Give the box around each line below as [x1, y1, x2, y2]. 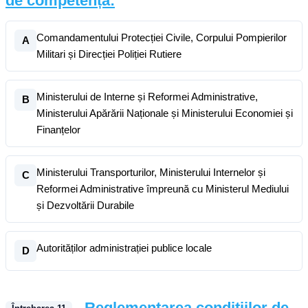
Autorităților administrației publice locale [36, 242, 212, 254]
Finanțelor [36, 124, 80, 135]
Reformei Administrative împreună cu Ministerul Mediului [36, 183, 289, 195]
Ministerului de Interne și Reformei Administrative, [36, 91, 258, 102]
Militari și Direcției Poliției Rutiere [36, 48, 181, 60]
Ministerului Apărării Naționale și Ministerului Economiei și [36, 107, 293, 119]
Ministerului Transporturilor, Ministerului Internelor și [36, 166, 265, 178]
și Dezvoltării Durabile [36, 199, 134, 211]
